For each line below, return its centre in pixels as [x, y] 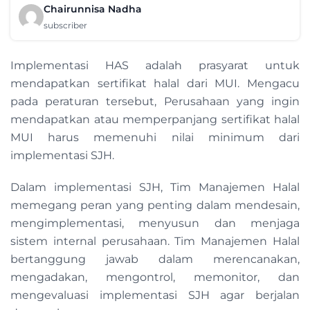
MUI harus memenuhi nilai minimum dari [155, 138]
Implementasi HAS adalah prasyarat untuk [155, 66]
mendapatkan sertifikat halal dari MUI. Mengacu [155, 84]
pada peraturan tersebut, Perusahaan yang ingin [155, 102]
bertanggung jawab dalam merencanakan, [155, 259]
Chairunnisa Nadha [93, 9]
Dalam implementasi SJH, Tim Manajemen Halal [155, 188]
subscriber [65, 26]
